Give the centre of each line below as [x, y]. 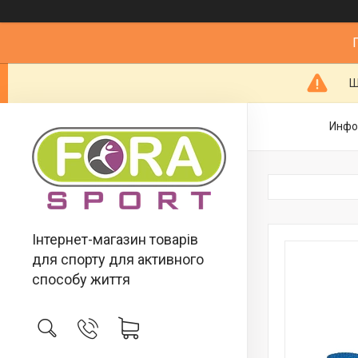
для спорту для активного [118, 259]
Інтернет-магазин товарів [115, 239]
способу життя [81, 279]
